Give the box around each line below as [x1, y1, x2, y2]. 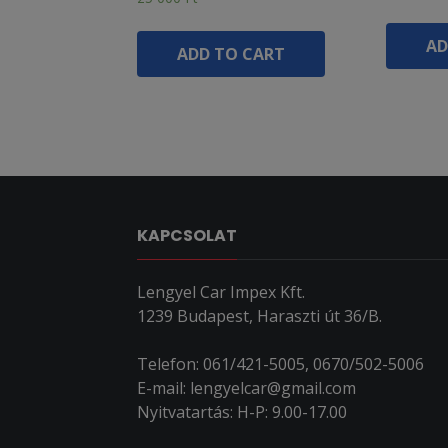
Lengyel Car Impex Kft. [137, 280, 305, 303]
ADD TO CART [177, 42, 285, 65]
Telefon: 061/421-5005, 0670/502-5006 [137, 352, 424, 375]
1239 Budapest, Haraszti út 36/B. [137, 304, 382, 327]
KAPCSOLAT [137, 223, 237, 247]
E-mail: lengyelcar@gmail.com [137, 376, 356, 399]
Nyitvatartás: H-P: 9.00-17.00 [137, 400, 347, 423]
